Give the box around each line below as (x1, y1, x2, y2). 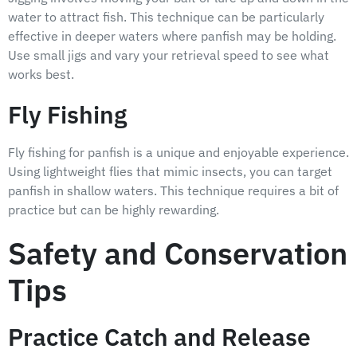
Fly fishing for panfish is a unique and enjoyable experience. (8, 144, 349, 161)
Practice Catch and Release (8, 320, 311, 352)
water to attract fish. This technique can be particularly (8, 9, 324, 25)
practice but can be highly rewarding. (8, 202, 219, 218)
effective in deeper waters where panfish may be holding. (8, 28, 336, 45)
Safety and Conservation (8, 233, 347, 273)
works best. (8, 66, 74, 83)
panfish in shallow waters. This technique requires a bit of (8, 182, 339, 199)
